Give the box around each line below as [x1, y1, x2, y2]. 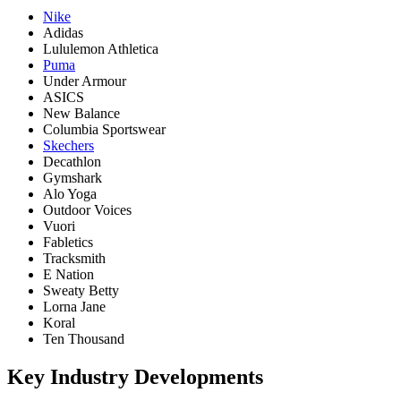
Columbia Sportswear [43, 121, 166, 137]
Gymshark [43, 169, 102, 185]
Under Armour [43, 73, 126, 89]
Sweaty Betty [43, 282, 119, 298]
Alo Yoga [43, 185, 97, 201]
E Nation [43, 266, 94, 282]
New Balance [43, 105, 120, 121]
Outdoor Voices [43, 201, 132, 218]
